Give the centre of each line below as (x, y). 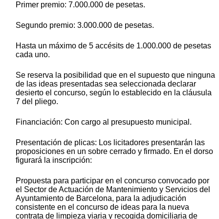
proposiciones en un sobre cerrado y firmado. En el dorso (114, 151)
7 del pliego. (37, 101)
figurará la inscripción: (54, 160)
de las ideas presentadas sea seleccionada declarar (106, 84)
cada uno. (33, 54)
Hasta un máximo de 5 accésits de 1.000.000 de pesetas (113, 45)
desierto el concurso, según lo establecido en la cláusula (114, 92)
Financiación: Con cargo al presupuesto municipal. (104, 122)
